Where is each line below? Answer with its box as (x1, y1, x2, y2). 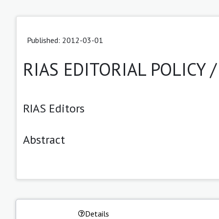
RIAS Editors (23, 100, 85, 116)
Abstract (23, 131, 65, 147)
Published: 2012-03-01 (27, 35, 103, 45)
